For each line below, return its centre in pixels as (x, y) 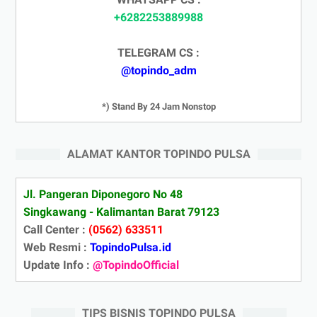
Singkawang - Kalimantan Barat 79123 (121, 212)
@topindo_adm (158, 70)
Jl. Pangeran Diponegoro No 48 (103, 194)
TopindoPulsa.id (131, 247)
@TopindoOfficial (136, 265)
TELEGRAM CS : (158, 52)
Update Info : (58, 265)
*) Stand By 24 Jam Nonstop (158, 106)
